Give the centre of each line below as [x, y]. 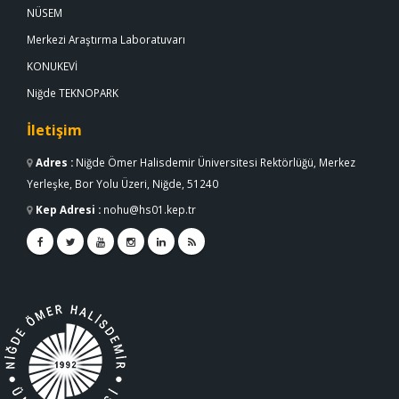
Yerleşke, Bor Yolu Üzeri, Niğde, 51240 [122, 184]
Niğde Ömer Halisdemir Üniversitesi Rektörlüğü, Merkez [216, 163]
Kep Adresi [65, 210]
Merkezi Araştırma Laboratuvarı [106, 40]
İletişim [54, 130]
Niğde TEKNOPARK [73, 93]
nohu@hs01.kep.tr [150, 210]
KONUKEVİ [52, 66]
